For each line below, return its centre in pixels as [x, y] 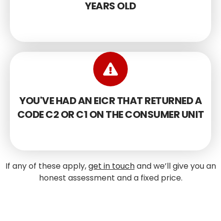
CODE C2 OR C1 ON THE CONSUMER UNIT [110, 114]
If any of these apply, [47, 166]
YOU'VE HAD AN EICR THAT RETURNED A [110, 100]
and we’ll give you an [175, 166]
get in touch [111, 166]
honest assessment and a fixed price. [110, 178]
